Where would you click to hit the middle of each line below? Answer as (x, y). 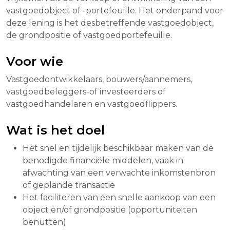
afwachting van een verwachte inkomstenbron (119, 173)
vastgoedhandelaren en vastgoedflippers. (92, 104)
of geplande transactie (69, 185)
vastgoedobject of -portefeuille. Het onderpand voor (115, 11)
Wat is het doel (55, 130)
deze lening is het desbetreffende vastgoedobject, (110, 23)
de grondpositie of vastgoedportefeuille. (89, 35)
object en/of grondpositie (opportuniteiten (110, 210)
